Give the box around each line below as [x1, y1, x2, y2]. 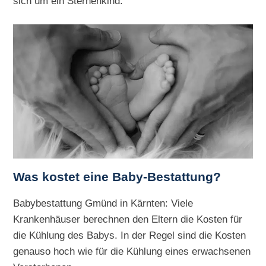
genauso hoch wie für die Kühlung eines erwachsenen [13, 245, 251, 257]
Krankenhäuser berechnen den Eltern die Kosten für [13, 213, 243, 225]
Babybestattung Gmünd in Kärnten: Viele [13, 197, 194, 209]
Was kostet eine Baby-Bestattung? [13, 169, 221, 184]
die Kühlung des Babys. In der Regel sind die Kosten [13, 229, 246, 241]
